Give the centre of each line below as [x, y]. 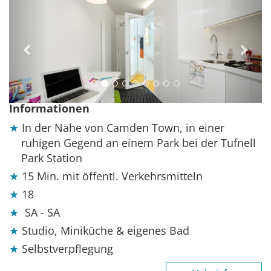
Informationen [49, 109]
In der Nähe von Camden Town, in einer [123, 128]
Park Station [52, 158]
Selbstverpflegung [67, 249]
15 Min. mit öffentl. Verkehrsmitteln [112, 176]
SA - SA [42, 213]
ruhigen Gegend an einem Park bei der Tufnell [139, 143]
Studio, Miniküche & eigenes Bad [106, 231]
